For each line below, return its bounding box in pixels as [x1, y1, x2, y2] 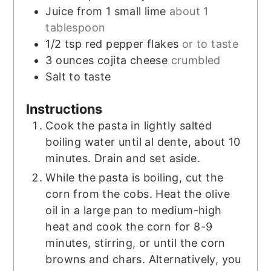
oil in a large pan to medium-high [45, 203, 222, 217]
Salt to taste [45, 70, 111, 83]
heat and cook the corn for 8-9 [45, 220, 213, 233]
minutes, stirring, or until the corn [45, 236, 226, 249]
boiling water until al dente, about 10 [45, 135, 241, 148]
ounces [56, 53, 94, 67]
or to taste [181, 37, 239, 50]
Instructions [26, 100, 103, 117]
